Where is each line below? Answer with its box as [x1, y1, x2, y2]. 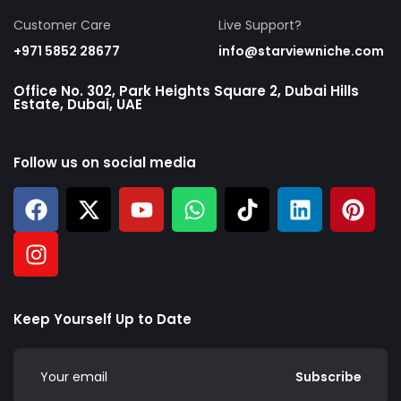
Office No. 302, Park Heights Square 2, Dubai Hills [13, 81, 359, 101]
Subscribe [295, 368, 362, 387]
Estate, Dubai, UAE [13, 95, 142, 115]
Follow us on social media [13, 153, 196, 173]
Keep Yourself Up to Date [13, 310, 192, 329]
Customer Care [13, 16, 111, 35]
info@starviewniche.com [218, 42, 384, 61]
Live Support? [218, 16, 302, 35]
